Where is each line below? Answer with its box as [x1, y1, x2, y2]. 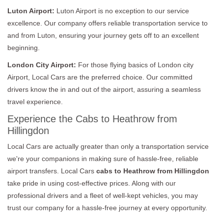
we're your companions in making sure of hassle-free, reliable [7, 154, 198, 163]
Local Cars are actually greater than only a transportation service [7, 142, 209, 150]
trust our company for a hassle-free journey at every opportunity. [7, 203, 207, 212]
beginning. [7, 43, 40, 52]
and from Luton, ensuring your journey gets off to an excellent [7, 31, 199, 39]
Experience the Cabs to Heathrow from [7, 113, 177, 124]
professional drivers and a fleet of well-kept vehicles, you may [7, 191, 198, 199]
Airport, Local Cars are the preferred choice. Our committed [7, 73, 192, 81]
